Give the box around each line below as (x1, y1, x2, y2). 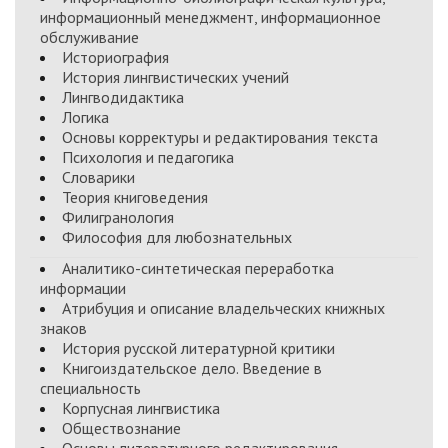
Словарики (62, 167, 135, 187)
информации (40, 278, 126, 298)
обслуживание (40, 27, 139, 47)
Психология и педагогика (62, 147, 234, 167)
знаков (40, 318, 87, 338)
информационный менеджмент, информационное (40, 7, 381, 27)
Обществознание (62, 418, 181, 438)
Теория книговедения (62, 187, 208, 207)
